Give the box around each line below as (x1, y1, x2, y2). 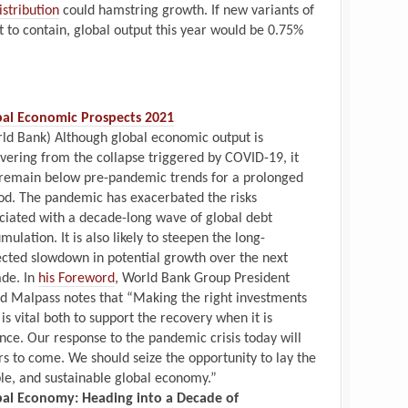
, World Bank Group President (115, 270, 290, 286)
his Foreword (38, 270, 115, 286)
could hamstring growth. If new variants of (59, 3, 314, 18)
